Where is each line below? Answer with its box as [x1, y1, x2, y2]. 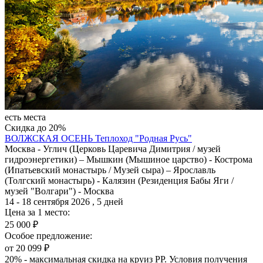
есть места [5, 112, 46, 122]
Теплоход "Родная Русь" [95, 133, 192, 143]
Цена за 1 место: [5, 207, 70, 217]
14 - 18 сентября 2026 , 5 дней [5, 196, 123, 207]
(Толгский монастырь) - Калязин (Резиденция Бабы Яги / [5, 175, 234, 186]
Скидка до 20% [5, 122, 66, 133]
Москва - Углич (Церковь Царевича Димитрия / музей [5, 143, 221, 154]
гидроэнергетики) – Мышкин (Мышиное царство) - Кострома [5, 154, 252, 164]
